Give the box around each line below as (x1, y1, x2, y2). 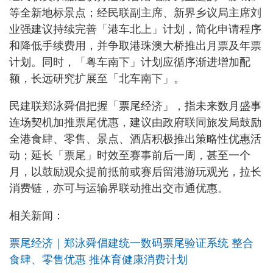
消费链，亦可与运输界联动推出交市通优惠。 (9, 182, 229, 194)
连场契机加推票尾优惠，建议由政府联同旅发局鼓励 (9, 116, 261, 129)
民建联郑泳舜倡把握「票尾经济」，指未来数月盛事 (9, 99, 261, 112)
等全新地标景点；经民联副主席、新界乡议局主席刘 (9, 6, 261, 19)
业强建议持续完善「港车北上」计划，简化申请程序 (9, 23, 261, 35)
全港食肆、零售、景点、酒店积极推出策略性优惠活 (9, 132, 261, 145)
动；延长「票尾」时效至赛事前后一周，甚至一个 (9, 149, 250, 161)
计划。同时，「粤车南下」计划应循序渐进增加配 (9, 55, 250, 68)
